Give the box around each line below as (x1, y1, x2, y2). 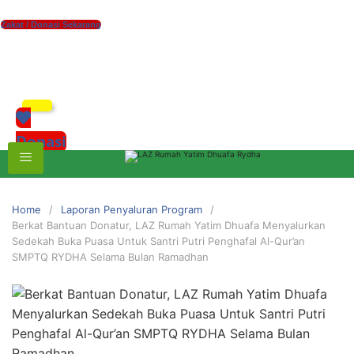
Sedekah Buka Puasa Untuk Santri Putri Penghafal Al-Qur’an (12, 234, 305, 247)
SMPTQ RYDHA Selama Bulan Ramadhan (12, 250, 209, 263)
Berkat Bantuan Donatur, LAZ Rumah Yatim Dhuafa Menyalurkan (12, 218, 326, 232)
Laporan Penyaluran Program (61, 202, 202, 216)
